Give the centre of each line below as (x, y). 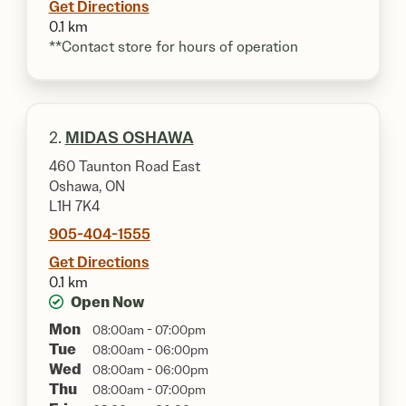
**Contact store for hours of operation (173, 47)
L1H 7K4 (74, 206)
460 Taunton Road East (124, 166)
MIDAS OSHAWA (129, 138)
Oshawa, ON (87, 186)
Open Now (107, 302)
